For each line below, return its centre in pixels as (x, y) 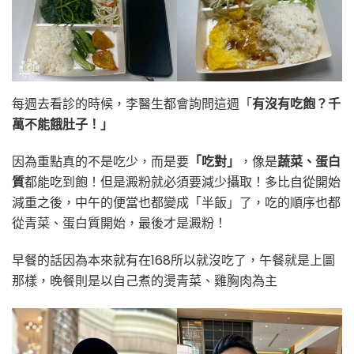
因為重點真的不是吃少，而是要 (100, 162)
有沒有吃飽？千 (296, 104)
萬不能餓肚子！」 (62, 125)
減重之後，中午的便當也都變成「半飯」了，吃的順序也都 (176, 203)
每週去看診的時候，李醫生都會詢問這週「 (132, 104)
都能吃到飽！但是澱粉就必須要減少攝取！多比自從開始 (183, 183)
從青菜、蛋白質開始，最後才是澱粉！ (119, 224)
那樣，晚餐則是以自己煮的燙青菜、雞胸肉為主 (145, 281)
